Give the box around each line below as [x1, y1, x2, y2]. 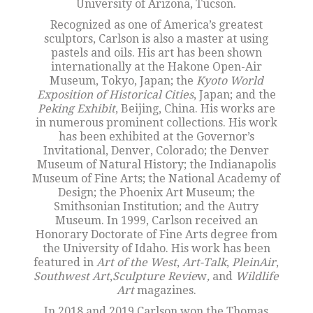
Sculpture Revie [112, 270, 198, 283]
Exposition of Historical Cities [36, 88, 194, 101]
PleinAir [232, 256, 277, 269]
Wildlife [235, 270, 279, 283]
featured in [34, 256, 97, 269]
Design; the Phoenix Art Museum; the [57, 186, 255, 199]
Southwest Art [34, 270, 110, 283]
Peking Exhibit [37, 102, 115, 115]
